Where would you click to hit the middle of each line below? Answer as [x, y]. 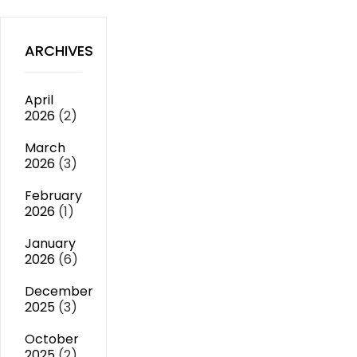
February [53, 196]
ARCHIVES [59, 51]
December [59, 291]
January [50, 243]
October [52, 339]
